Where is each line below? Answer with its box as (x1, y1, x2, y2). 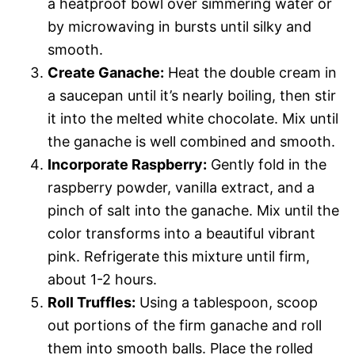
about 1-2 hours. (48, 271, 157, 288)
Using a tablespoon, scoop (136, 294, 318, 311)
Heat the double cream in (164, 64, 337, 81)
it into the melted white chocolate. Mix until (48, 110, 338, 127)
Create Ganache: (48, 64, 164, 81)
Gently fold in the (207, 156, 326, 173)
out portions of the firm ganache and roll (48, 317, 322, 334)
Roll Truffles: (48, 294, 136, 311)
